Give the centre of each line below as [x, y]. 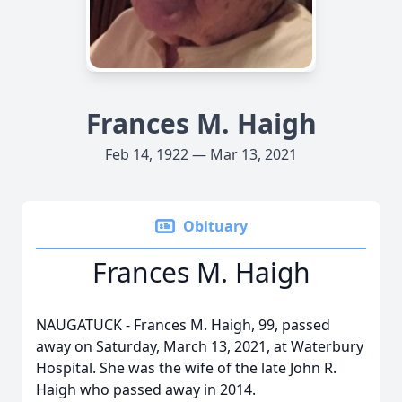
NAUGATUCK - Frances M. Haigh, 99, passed [183, 325]
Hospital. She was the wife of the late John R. [186, 368]
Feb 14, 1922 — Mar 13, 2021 [201, 154]
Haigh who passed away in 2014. [146, 389]
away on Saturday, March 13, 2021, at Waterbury [200, 346]
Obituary [215, 226]
